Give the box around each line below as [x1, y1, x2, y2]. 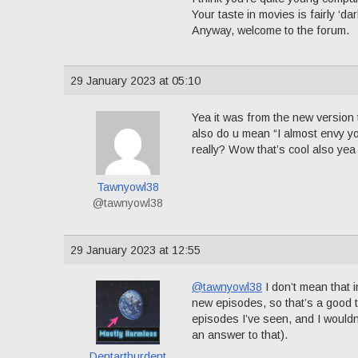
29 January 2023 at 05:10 [70, 74, 201, 87]
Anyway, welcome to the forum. [192, 24, 349, 38]
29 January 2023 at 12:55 [70, 244, 201, 257]
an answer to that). [192, 328, 288, 341]
